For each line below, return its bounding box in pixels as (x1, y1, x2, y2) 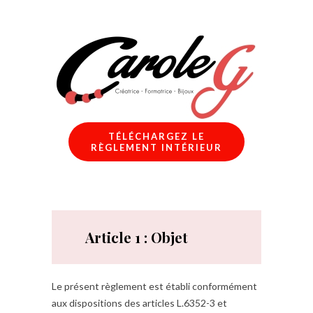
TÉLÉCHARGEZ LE (108, 131, 205, 142)
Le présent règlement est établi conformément (52, 280, 257, 292)
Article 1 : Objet (85, 228, 188, 247)
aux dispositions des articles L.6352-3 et (52, 297, 227, 309)
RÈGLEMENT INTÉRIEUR (91, 142, 222, 153)
